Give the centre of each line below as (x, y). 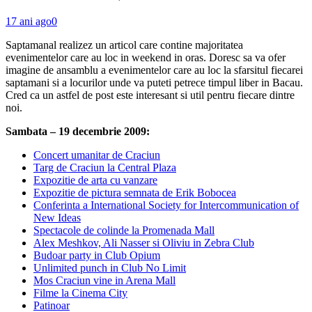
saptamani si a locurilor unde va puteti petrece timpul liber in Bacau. (154, 82)
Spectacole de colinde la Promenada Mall (124, 230)
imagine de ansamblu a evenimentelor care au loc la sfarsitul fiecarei (154, 70)
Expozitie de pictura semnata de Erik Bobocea (135, 192)
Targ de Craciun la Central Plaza (105, 167)
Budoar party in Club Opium (97, 255)
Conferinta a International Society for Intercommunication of (166, 205)
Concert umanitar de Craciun (97, 155)
